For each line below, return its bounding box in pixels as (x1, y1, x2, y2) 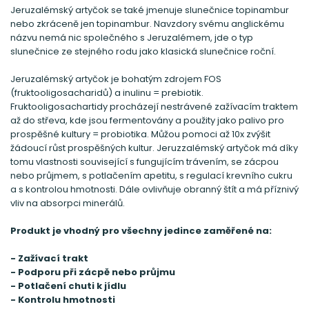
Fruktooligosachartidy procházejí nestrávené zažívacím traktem (10, 99, 298, 113)
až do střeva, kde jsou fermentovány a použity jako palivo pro (10, 113, 284, 127)
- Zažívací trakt (10, 251, 88, 265)
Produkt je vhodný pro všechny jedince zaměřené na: (10, 223, 272, 237)
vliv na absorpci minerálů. (10, 196, 125, 210)
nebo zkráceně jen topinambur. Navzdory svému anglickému (10, 17, 284, 30)
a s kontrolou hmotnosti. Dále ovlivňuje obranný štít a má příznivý (10, 182, 299, 196)
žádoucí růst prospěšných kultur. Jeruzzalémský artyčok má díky (10, 141, 298, 154)
